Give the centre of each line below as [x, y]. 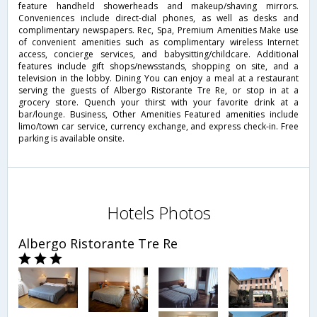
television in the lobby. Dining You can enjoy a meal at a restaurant [158, 78]
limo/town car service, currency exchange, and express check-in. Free [158, 126]
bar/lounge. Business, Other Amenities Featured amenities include [158, 114]
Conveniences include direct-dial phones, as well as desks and [158, 18]
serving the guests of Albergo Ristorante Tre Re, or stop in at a [158, 90]
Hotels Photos [158, 212]
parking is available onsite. [71, 138]
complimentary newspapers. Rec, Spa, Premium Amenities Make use [158, 30]
